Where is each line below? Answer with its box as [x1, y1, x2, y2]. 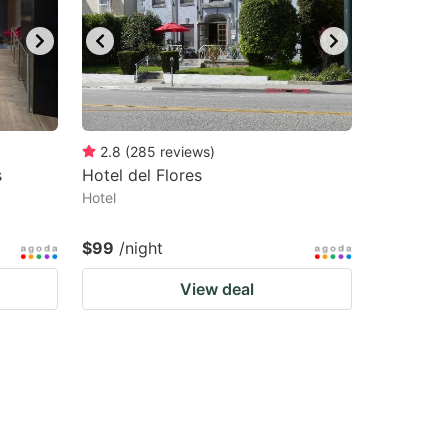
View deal [180, 279, 254, 299]
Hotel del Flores [82, 165, 202, 185]
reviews [160, 143, 210, 160]
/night [119, 238, 163, 258]
